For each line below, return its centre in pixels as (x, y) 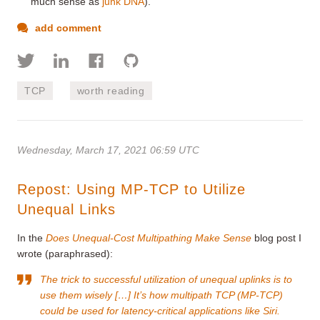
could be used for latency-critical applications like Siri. (160, 310)
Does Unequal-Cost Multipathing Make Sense (149, 237)
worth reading (111, 90)
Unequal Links (66, 209)
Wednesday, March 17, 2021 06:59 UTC (108, 150)
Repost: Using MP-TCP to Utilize (131, 189)
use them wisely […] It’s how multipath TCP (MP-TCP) (161, 295)
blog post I (276, 237)
